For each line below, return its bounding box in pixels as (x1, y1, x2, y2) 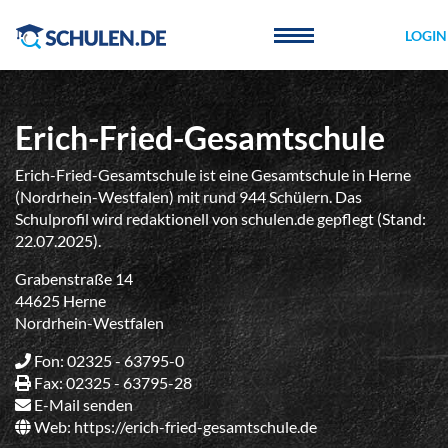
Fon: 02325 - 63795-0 (31, 351, 184, 370)
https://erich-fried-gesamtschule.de (74, 417, 317, 436)
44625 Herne (15, 291, 106, 310)
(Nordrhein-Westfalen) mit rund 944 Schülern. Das (15, 187, 362, 206)
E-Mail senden (34, 395, 133, 414)
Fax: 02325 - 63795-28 (31, 373, 192, 392)
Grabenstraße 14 (15, 269, 133, 288)
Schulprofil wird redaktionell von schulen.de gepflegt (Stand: (15, 209, 426, 228)
